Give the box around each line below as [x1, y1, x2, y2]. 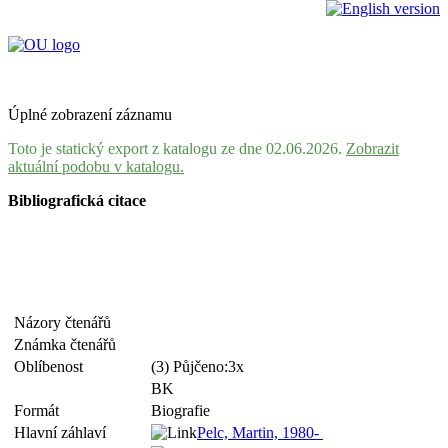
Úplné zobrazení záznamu [8, 106, 172, 123]
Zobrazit [346, 140, 399, 157]
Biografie [151, 402, 210, 419]
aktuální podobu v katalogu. [8, 158, 184, 175]
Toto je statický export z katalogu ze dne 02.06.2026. [8, 140, 346, 157]
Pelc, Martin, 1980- [197, 424, 323, 441]
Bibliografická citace [8, 192, 146, 209]
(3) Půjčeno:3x [151, 358, 248, 375]
